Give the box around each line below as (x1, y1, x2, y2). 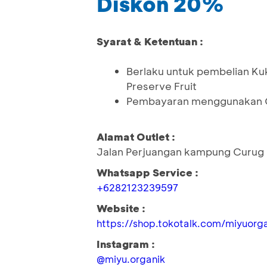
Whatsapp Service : (97, 166, 198, 179)
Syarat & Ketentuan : (97, 35, 203, 48)
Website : (97, 201, 145, 215)
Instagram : (97, 237, 155, 251)
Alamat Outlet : (97, 130, 175, 144)
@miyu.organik (97, 253, 165, 266)
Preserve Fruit (126, 79, 197, 93)
